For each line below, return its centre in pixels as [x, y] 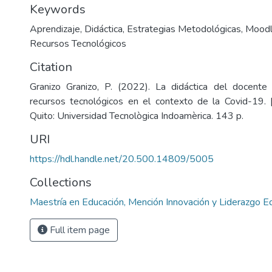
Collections [61, 182]
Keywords [58, 9]
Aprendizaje [55, 29]
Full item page [79, 230]
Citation [51, 67]
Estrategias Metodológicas [184, 29]
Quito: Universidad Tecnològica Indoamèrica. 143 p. [137, 116]
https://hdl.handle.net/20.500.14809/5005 [122, 159]
